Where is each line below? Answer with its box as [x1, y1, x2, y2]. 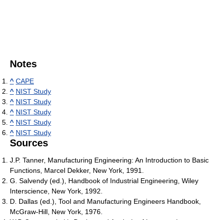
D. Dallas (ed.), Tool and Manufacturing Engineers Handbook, [10, 197, 201, 205]
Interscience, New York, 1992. [10, 187, 103, 195]
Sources [10, 137, 48, 148]
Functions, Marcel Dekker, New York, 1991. [10, 166, 144, 174]
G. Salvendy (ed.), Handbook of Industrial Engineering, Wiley [10, 176, 198, 185]
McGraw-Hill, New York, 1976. [10, 207, 103, 216]
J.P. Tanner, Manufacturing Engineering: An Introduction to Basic [10, 156, 209, 164]
